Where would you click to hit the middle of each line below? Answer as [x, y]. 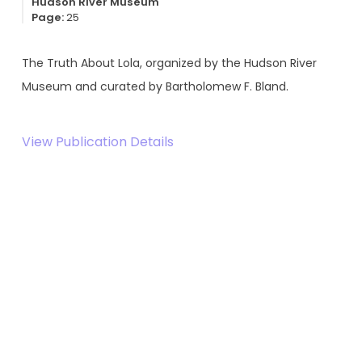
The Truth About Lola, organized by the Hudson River [169, 63]
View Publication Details [97, 141]
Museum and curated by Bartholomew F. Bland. [155, 86]
